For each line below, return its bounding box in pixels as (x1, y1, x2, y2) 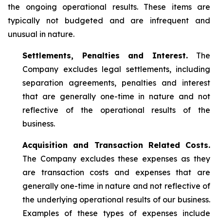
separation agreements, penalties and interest (22, 78, 210, 88)
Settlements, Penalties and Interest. (22, 51, 196, 60)
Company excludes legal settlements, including (22, 64, 210, 74)
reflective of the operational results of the (22, 105, 210, 115)
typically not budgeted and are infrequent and (8, 16, 210, 25)
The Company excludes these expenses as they (22, 154, 210, 163)
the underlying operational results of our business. (22, 195, 210, 204)
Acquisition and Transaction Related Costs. (22, 140, 210, 150)
